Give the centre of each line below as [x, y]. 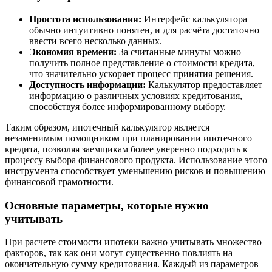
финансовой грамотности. [59, 182]
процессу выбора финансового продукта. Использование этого [136, 160]
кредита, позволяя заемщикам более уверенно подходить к [126, 149]
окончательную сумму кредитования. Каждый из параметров [132, 264]
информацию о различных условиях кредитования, [136, 95]
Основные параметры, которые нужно [107, 205]
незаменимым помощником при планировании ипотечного [128, 138]
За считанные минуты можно [179, 52]
